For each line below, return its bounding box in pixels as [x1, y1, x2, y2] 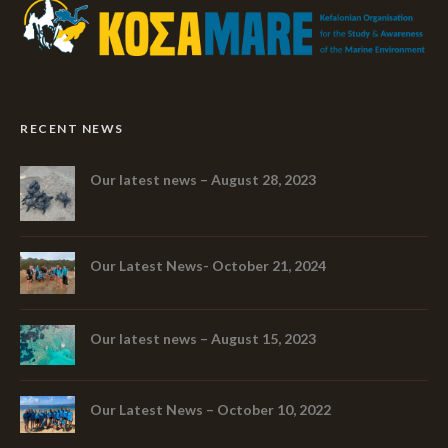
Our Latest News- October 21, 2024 [90, 257, 326, 275]
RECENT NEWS [20, 121, 124, 137]
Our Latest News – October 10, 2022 [90, 401, 331, 419]
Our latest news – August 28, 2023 [90, 171, 316, 189]
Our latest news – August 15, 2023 [90, 329, 316, 347]
